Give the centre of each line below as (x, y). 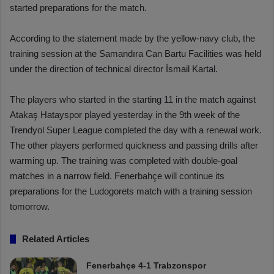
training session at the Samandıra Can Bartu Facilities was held (135, 54)
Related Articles (56, 239)
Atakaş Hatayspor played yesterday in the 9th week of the (125, 115)
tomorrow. (30, 207)
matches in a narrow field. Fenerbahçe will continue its (117, 176)
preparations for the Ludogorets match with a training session (131, 191)
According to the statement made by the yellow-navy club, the (132, 39)
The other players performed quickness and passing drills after (134, 146)
